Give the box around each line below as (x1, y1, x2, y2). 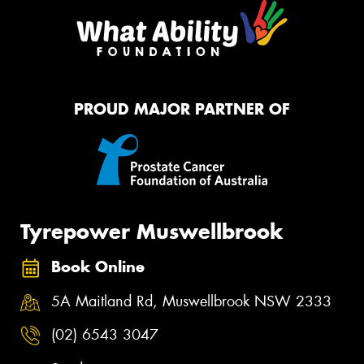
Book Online (51, 258, 145, 277)
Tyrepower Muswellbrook (20, 218, 284, 245)
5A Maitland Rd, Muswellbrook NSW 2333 (51, 291, 331, 311)
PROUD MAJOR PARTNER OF (74, 99, 290, 119)
